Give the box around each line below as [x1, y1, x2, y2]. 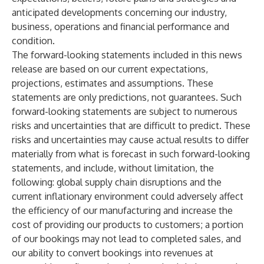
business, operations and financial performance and [12, 21, 229, 32]
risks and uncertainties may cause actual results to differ [12, 134, 249, 146]
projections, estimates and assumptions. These [12, 77, 213, 89]
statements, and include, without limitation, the [12, 162, 214, 174]
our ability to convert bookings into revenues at [12, 247, 213, 259]
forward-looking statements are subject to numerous [12, 105, 237, 117]
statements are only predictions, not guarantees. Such [12, 91, 242, 103]
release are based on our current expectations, [12, 63, 208, 75]
